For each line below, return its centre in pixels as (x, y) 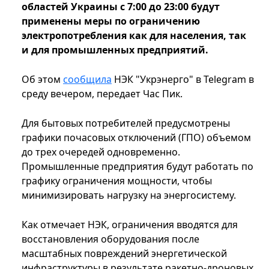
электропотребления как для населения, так (134, 36)
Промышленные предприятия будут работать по (138, 167)
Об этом (42, 80)
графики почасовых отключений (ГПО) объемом (136, 138)
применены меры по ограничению (111, 21)
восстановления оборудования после (110, 239)
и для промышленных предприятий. (115, 50)
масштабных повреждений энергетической (124, 254)
